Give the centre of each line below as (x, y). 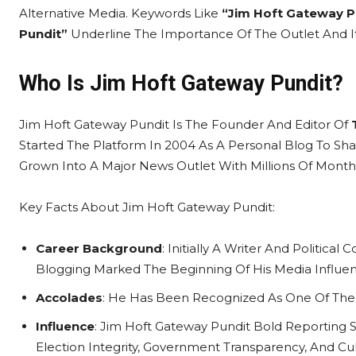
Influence (65, 326)
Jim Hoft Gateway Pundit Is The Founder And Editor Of (185, 124)
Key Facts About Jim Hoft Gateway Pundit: (147, 207)
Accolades (69, 298)
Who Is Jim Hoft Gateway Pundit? (181, 83)
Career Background (99, 248)
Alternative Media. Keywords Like (120, 13)
